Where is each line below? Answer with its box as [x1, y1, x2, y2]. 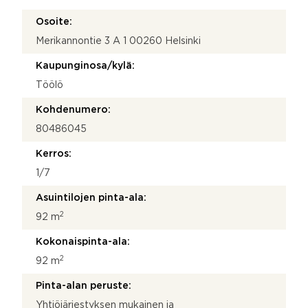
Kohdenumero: [36, 105, 111, 114]
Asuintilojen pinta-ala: [36, 193, 146, 202]
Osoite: [36, 17, 72, 26]
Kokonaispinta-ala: [36, 237, 130, 246]
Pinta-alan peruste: [36, 281, 131, 290]
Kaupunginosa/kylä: [36, 61, 135, 70]
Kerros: [36, 149, 71, 158]
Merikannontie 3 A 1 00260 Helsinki [36, 36, 201, 45]
